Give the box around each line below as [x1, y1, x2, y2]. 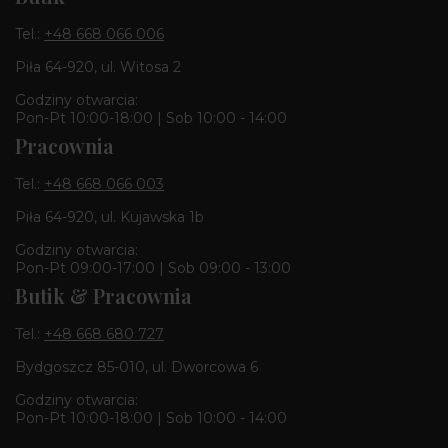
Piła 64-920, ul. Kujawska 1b [15, 207, 204, 226]
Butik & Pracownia [15, 281, 192, 309]
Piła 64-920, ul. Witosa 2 [15, 57, 181, 76]
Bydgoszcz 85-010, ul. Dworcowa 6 [15, 357, 258, 376]
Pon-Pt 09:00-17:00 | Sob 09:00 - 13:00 [15, 258, 291, 277]
